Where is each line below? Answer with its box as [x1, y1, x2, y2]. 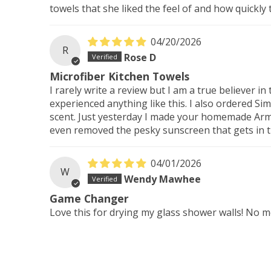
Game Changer [50, 191, 129, 206]
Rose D [124, 50, 157, 64]
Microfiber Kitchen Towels [50, 69, 189, 84]
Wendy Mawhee [124, 172, 201, 186]
